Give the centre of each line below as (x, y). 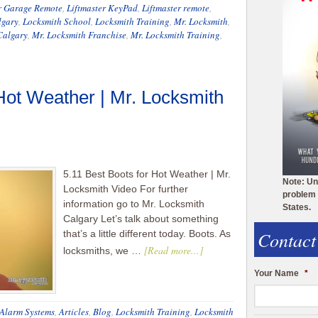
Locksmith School (57, 21)
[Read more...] (174, 250)
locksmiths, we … (104, 251)
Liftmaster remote (176, 8)
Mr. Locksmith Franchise (79, 35)
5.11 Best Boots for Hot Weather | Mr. (147, 174)
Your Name (276, 273)
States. (297, 207)
